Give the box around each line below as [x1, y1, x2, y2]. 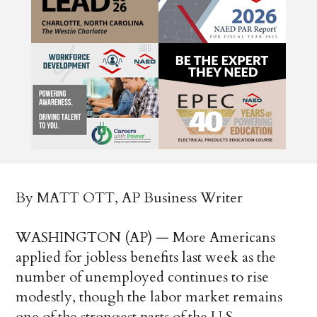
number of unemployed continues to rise [16, 267, 270, 287]
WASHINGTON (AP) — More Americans [16, 227, 276, 247]
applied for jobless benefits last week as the [16, 247, 277, 267]
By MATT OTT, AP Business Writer [16, 188, 243, 207]
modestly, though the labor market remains [16, 287, 283, 306]
